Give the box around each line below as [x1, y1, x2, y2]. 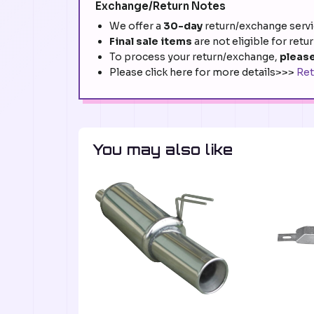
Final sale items [109, 35, 192, 48]
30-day [163, 20, 205, 33]
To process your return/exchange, [109, 50, 280, 64]
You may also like [93, 141, 233, 159]
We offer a [109, 20, 163, 33]
